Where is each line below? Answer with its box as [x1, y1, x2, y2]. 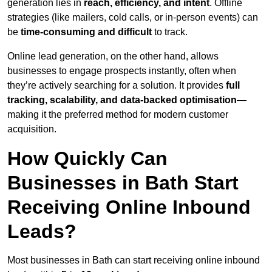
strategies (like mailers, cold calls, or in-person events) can [7, 12, 258, 23]
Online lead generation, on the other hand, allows [7, 51, 219, 62]
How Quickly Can [7, 148, 168, 170]
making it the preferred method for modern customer [7, 109, 228, 120]
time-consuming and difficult [21, 27, 152, 38]
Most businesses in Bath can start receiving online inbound [7, 255, 260, 266]
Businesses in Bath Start [7, 172, 239, 194]
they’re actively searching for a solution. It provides [7, 80, 226, 91]
